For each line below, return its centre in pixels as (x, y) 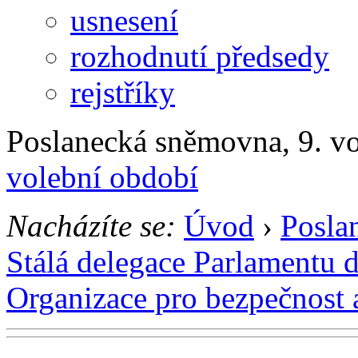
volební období (102, 177)
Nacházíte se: (91, 225)
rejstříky (123, 92)
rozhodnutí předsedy (200, 56)
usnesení (124, 20)
